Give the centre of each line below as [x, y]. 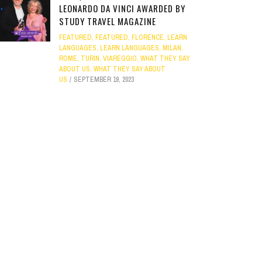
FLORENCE [148, 37]
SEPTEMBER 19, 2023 [104, 79]
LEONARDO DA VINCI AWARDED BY [122, 8]
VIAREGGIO [120, 58]
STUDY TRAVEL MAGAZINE [108, 21]
